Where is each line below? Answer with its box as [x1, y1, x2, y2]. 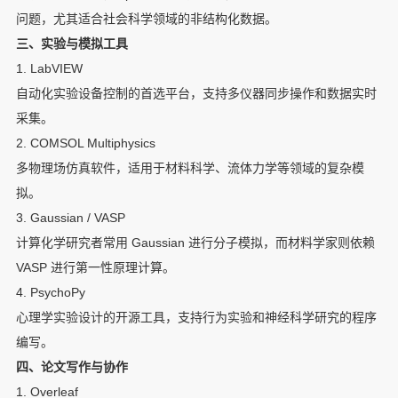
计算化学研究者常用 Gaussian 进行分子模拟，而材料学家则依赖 [15, 235, 375, 251]
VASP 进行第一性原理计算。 [15, 260, 175, 275]
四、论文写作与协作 [15, 360, 128, 375]
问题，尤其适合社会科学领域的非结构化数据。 [15, 12, 277, 27]
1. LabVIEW [15, 61, 83, 76]
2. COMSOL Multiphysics [15, 136, 155, 151]
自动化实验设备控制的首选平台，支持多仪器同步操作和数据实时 [15, 86, 377, 101]
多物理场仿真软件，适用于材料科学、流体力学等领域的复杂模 [15, 161, 364, 176]
